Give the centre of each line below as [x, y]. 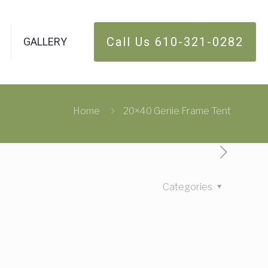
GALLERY [45, 42]
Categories [188, 187]
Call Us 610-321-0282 [175, 42]
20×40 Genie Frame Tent [177, 111]
